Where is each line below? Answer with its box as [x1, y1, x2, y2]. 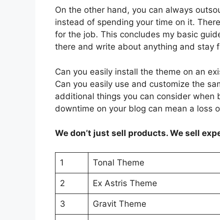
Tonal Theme [92, 157, 144, 167]
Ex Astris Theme [92, 178, 157, 188]
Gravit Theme [92, 198, 146, 209]
